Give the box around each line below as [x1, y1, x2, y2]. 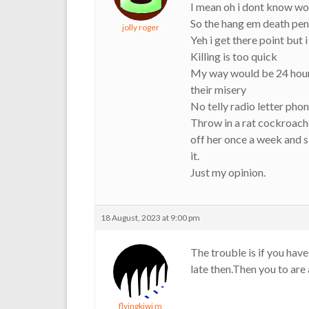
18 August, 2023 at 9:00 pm [101, 212, 200, 223]
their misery [190, 83, 246, 96]
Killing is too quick [190, 50, 277, 63]
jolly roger [121, 22, 159, 32]
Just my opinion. [190, 166, 266, 179]
